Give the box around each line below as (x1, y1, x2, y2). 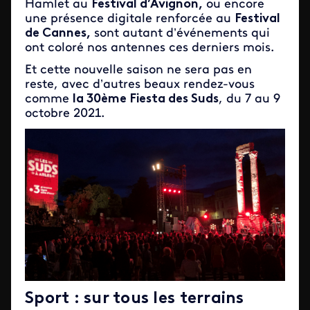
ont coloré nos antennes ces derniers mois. (25, 41, 274, 55)
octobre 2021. (25, 107, 104, 120)
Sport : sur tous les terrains (25, 290, 244, 307)
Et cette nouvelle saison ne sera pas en (25, 63, 252, 77)
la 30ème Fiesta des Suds (73, 92, 219, 106)
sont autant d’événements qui (91, 26, 270, 40)
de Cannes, (25, 26, 91, 40)
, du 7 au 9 (219, 92, 280, 106)
